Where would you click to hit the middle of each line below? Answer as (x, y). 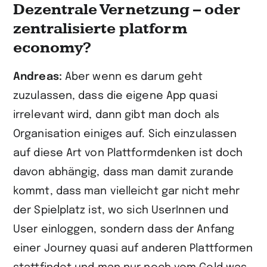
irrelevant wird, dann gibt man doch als (116, 115)
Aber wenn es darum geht (134, 77)
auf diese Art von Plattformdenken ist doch (128, 153)
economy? (52, 48)
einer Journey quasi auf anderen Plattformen (133, 249)
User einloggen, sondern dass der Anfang (124, 229)
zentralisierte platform (100, 29)
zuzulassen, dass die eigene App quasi (115, 96)
